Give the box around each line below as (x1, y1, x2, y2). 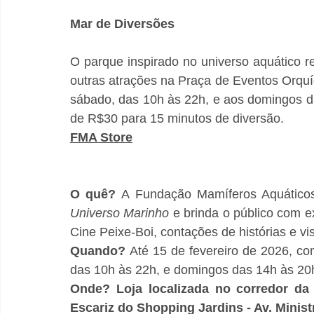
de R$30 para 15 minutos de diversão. (70, 111, 284, 125)
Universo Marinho (70, 206, 170, 220)
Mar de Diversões (70, 17, 175, 31)
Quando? (70, 244, 125, 258)
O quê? (70, 187, 116, 201)
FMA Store (70, 130, 132, 144)
